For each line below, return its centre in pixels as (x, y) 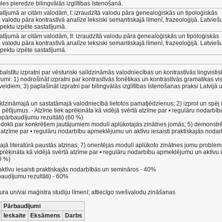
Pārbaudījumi (22, 206)
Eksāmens (45, 216)
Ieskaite (15, 216)
